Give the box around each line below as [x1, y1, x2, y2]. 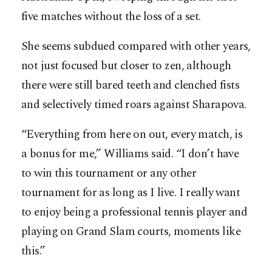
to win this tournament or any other [21, 165, 197, 183]
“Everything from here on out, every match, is [21, 126, 243, 144]
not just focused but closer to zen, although [21, 57, 231, 75]
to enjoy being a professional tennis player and [21, 203, 248, 222]
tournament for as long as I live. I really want [21, 184, 240, 202]
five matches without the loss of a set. [21, 8, 201, 26]
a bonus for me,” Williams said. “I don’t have [21, 145, 239, 163]
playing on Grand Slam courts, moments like [21, 223, 241, 241]
